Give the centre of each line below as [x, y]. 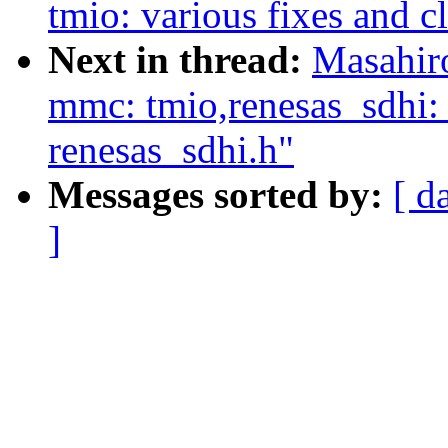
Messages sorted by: [220, 195]
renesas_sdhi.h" [171, 150]
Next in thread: [180, 60]
